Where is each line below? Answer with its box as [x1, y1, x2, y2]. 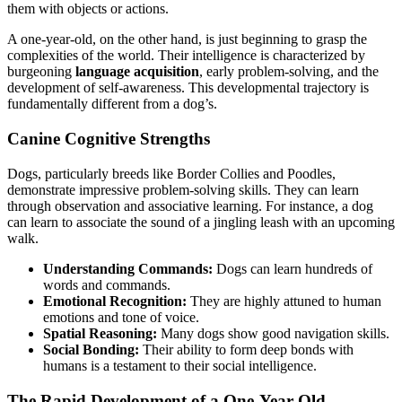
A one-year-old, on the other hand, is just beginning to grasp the [7, 31, 367, 48]
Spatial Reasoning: [43, 325, 157, 341]
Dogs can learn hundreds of [213, 260, 372, 276]
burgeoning [7, 64, 75, 80]
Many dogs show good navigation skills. [157, 325, 389, 341]
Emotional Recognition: [43, 293, 187, 309]
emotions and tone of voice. [43, 309, 199, 325]
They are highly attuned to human [187, 293, 381, 309]
